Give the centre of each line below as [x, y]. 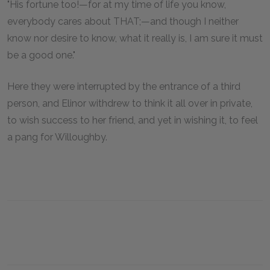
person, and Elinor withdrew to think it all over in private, [130, 103]
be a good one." [41, 55]
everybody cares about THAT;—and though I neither [123, 21]
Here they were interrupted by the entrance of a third [124, 86]
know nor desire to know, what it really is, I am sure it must [135, 38]
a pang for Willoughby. [57, 137]
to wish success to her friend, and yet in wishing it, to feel [133, 120]
